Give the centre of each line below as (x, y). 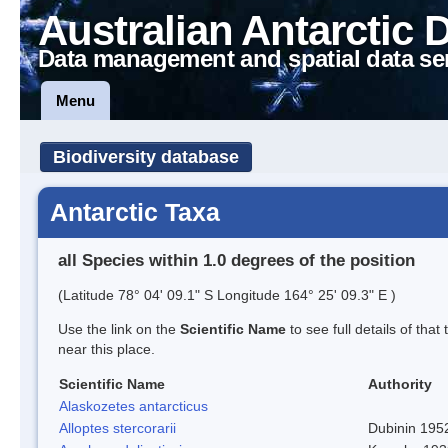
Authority (400, 383)
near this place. (106, 348)
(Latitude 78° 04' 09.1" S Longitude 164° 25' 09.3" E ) (227, 294)
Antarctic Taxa (135, 212)
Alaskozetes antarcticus (133, 405)
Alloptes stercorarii (117, 427)
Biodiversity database (146, 157)
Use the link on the (119, 328)
